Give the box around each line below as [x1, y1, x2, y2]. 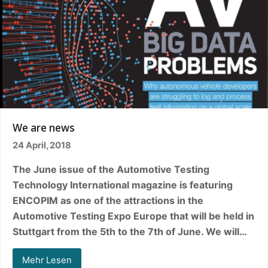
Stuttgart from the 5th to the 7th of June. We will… [13, 225, 247, 237]
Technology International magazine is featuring [13, 178, 233, 191]
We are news [13, 120, 75, 135]
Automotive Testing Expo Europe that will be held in [13, 209, 254, 222]
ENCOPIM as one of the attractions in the [13, 194, 203, 206]
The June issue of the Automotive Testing [13, 163, 209, 175]
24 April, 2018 [13, 139, 71, 151]
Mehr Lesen [22, 254, 72, 266]
